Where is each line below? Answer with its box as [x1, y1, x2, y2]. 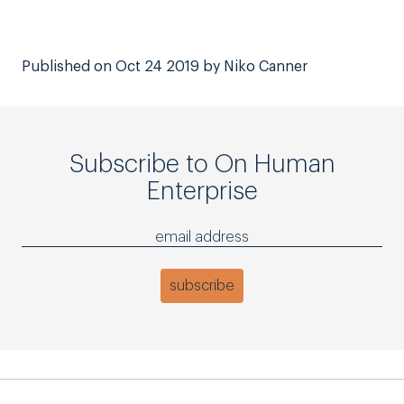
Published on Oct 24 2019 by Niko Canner [22, 60, 308, 75]
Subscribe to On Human [69, 151, 335, 177]
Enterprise [146, 179, 258, 204]
